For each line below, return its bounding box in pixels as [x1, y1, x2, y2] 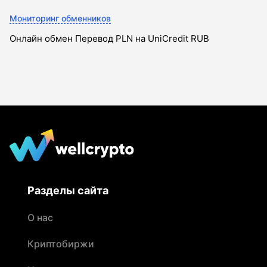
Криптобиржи [27, 238, 94, 250]
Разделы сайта [27, 184, 108, 197]
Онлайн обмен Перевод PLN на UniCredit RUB [10, 33, 209, 45]
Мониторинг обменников [10, 13, 111, 24]
